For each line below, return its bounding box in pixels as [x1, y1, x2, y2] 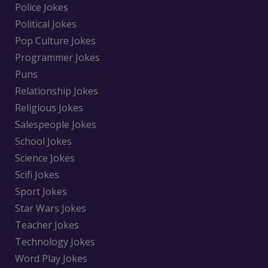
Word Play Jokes [15, 251, 87, 265]
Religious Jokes [15, 100, 83, 114]
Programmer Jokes [15, 50, 100, 64]
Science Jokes [15, 151, 75, 165]
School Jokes [15, 134, 72, 148]
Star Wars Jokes [15, 201, 86, 215]
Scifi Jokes [15, 167, 59, 181]
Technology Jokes [15, 234, 95, 248]
